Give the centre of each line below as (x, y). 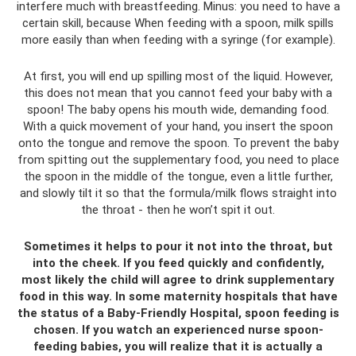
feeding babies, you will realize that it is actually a (178, 346)
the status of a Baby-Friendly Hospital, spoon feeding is (178, 313)
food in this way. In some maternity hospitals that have (178, 296)
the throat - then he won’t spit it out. (178, 209)
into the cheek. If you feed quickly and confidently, (178, 263)
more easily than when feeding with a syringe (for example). (178, 39)
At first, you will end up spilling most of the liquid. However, (178, 76)
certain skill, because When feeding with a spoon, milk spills (178, 23)
